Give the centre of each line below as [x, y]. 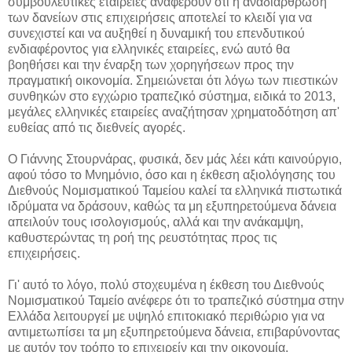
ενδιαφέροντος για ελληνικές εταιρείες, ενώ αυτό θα [149, 49]
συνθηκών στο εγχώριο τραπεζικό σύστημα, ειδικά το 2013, [172, 96]
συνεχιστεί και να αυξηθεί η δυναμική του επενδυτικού [156, 33]
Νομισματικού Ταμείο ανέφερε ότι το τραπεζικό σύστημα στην [176, 300]
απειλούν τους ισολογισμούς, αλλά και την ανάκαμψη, [156, 222]
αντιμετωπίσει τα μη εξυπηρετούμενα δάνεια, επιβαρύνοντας [174, 332]
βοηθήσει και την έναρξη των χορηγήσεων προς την [151, 64]
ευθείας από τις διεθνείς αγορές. [97, 127]
